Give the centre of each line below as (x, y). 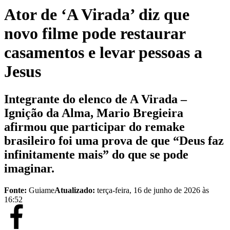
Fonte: (15, 190)
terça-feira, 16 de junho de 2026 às (153, 190)
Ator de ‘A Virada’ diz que (97, 15)
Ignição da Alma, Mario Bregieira (94, 113)
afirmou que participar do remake (94, 127)
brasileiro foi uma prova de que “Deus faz (114, 140)
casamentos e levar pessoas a (103, 53)
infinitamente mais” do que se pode (96, 154)
